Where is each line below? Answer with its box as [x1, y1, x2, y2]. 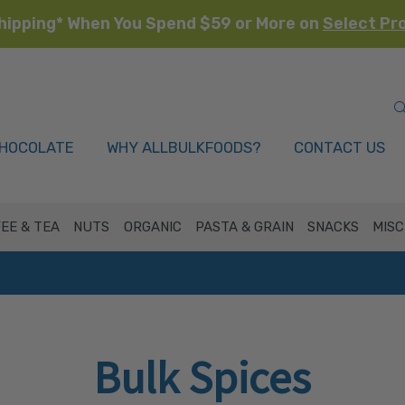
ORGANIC [123, 219, 182, 235]
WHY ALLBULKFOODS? [107, 138, 261, 156]
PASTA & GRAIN [194, 219, 294, 235]
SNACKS [307, 219, 360, 235]
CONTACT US [294, 138, 385, 156]
